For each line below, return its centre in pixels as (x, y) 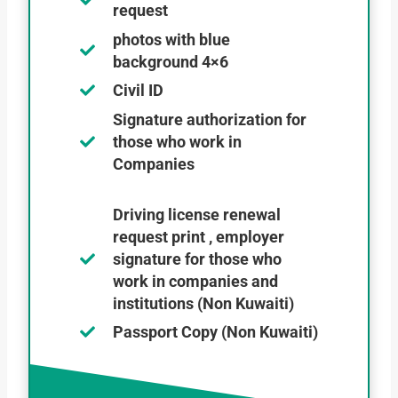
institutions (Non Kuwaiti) (203, 303)
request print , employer (199, 236)
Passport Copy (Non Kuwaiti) (215, 332)
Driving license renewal (197, 214)
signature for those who (197, 259)
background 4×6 (171, 61)
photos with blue (171, 39)
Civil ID (138, 91)
